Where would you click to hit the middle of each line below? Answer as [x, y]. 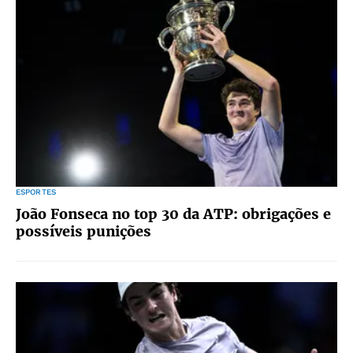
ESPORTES [36, 192]
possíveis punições [84, 231]
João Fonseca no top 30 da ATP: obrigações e [173, 214]
